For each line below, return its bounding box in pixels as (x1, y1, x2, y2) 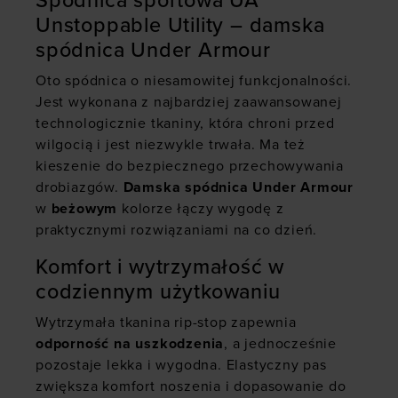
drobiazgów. (36, 179, 123, 197)
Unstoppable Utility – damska (36, 12, 325, 39)
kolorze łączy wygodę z (117, 200, 284, 219)
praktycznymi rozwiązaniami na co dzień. (36, 221, 318, 240)
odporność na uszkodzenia (36, 335, 225, 354)
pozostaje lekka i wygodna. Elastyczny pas (36, 356, 327, 375)
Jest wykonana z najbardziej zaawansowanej (36, 93, 342, 112)
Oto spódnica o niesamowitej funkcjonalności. (36, 72, 353, 91)
